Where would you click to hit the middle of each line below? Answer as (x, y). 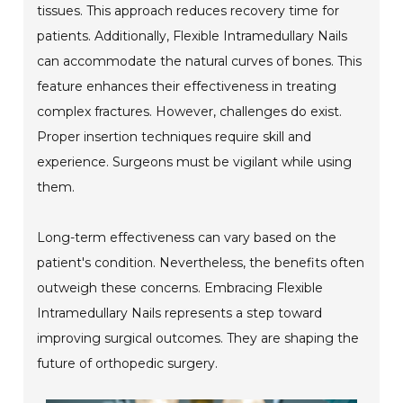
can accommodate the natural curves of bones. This (200, 61)
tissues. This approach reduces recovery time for (188, 10)
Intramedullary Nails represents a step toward (180, 313)
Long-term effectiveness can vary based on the (187, 237)
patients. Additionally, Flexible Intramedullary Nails (193, 36)
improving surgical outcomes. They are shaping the (198, 338)
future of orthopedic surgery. (128, 363)
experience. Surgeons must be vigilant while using (195, 161)
